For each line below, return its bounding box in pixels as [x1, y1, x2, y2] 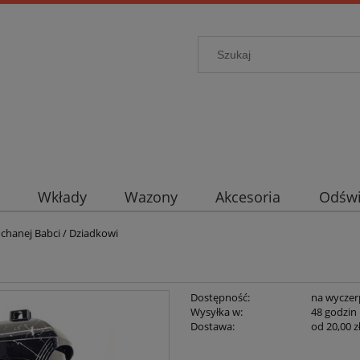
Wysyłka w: [190, 305, 243, 320]
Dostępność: [190, 290, 250, 305]
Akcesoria [215, 187, 281, 207]
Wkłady [37, 187, 87, 207]
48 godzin [311, 305, 358, 320]
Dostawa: [190, 319, 235, 334]
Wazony [124, 187, 178, 207]
